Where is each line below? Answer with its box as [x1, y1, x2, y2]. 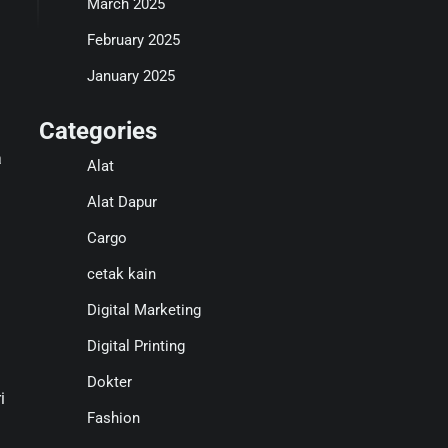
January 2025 [86, 67, 175, 85]
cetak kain [86, 265, 156, 283]
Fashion [86, 409, 140, 427]
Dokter [86, 373, 132, 391]
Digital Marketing [86, 301, 201, 319]
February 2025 [86, 31, 180, 49]
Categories [38, 117, 157, 145]
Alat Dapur [86, 193, 157, 211]
